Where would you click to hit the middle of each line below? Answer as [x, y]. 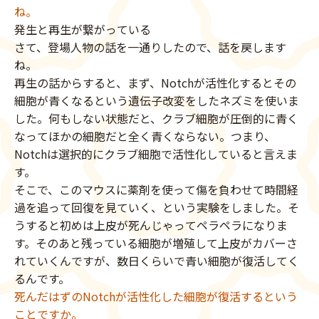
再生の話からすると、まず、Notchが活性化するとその [155, 83]
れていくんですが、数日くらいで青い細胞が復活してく [157, 261]
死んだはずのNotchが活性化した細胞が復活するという [156, 297]
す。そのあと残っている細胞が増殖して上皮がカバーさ [156, 243]
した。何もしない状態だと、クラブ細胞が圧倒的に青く [156, 119]
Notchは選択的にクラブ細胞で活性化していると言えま [156, 154]
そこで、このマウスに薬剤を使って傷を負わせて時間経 [156, 190]
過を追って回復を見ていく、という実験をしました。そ [157, 208]
